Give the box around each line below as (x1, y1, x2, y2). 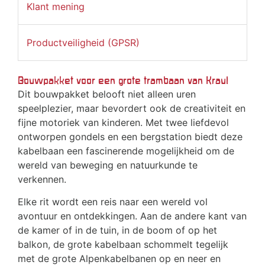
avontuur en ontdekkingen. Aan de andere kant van (18, 210, 247, 222)
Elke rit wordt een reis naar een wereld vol (18, 196, 208, 208)
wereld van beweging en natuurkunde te (18, 159, 198, 172)
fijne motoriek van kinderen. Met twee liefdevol (18, 117, 229, 129)
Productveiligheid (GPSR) (27, 37, 140, 49)
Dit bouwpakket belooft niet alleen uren (18, 88, 196, 101)
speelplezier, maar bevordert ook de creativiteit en (18, 102, 245, 115)
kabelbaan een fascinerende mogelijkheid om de (18, 145, 234, 157)
